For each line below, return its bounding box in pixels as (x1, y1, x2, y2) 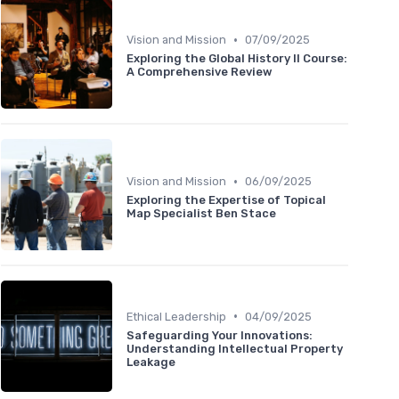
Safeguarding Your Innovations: (126, 328, 313, 342)
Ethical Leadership (126, 309, 226, 323)
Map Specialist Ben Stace (126, 207, 276, 221)
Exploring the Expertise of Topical (126, 193, 326, 208)
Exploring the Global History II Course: (126, 52, 347, 66)
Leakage (126, 354, 175, 369)
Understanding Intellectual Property (126, 341, 343, 355)
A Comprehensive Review (126, 65, 273, 79)
